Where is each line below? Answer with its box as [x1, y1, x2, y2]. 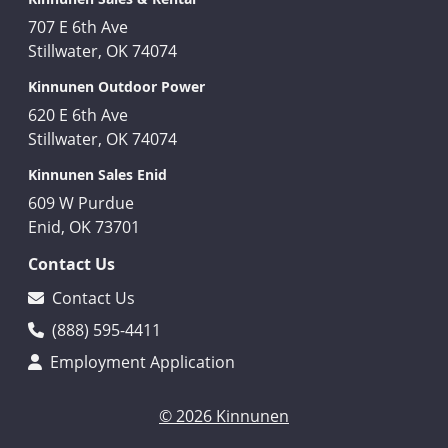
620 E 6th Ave [28, 104, 128, 126]
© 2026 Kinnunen [159, 405, 289, 427]
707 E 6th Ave [28, 16, 128, 38]
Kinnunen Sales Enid [28, 165, 167, 184]
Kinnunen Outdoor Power [28, 77, 205, 96]
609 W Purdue [28, 192, 134, 214]
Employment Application [46, 351, 235, 373]
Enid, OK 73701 [28, 216, 140, 238]
